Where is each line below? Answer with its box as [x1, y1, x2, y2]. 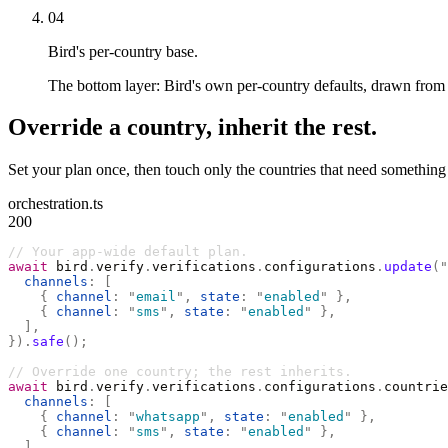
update [384, 259, 432, 275]
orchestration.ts [8, 195, 103, 213]
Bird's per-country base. [48, 42, 198, 60]
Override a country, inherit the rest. [8, 114, 377, 141]
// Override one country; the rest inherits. [8, 364, 352, 380]
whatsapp [136, 409, 200, 425]
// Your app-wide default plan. [8, 244, 248, 260]
